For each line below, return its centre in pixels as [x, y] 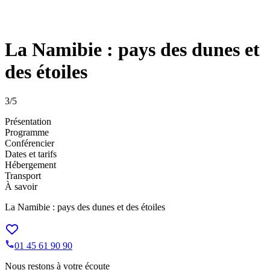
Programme [27, 133]
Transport [23, 176]
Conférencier [30, 143]
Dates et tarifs [31, 154]
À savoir [21, 187]
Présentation [28, 122]
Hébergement [30, 165]
